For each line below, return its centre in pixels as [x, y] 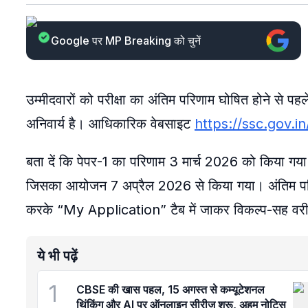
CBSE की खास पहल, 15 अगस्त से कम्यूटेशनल [170, 289]
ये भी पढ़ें [57, 256]
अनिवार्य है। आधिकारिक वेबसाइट [110, 124]
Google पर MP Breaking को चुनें [126, 41]
